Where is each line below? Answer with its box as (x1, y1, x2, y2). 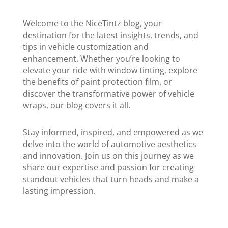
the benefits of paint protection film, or (22, 76, 172, 88)
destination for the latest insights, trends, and (22, 30, 198, 41)
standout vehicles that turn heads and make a (22, 174, 199, 185)
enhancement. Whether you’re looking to (22, 53, 180, 64)
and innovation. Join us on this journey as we (22, 150, 194, 161)
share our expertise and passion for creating (22, 162, 194, 173)
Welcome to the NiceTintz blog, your (22, 18, 162, 29)
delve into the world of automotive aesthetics (22, 138, 196, 150)
